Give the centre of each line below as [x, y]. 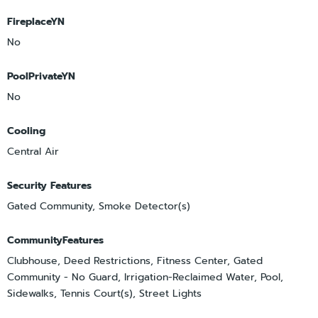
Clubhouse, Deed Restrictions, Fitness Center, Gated [135, 261]
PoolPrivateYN [41, 77]
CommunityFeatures [55, 241]
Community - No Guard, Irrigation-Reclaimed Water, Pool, [145, 278]
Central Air [33, 152]
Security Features [49, 186]
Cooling [26, 131]
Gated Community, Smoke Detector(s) [99, 207]
